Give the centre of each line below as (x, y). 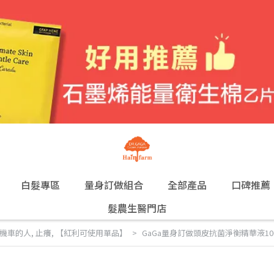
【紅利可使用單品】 (91, 233)
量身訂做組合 (113, 185)
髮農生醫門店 (137, 208)
